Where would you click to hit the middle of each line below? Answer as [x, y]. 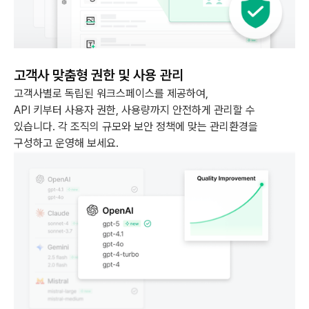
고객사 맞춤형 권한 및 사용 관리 [99, 75]
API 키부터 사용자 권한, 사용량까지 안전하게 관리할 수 [134, 110]
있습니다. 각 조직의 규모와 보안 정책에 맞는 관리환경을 [136, 126]
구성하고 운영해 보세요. [66, 143]
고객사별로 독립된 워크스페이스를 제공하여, [111, 93]
